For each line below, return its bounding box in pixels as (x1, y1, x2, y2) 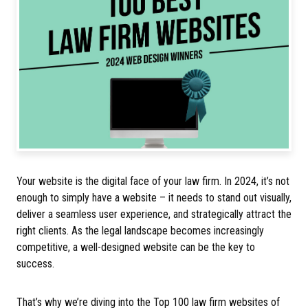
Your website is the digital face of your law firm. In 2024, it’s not (16, 175, 289, 188)
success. (16, 257, 54, 270)
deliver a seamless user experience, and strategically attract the (16, 208, 291, 221)
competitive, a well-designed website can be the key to (16, 241, 255, 254)
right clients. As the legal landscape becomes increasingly (16, 224, 264, 237)
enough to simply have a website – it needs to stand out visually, (16, 191, 291, 204)
